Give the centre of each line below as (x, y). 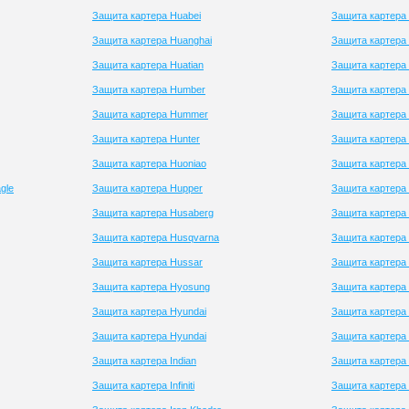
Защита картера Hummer (150, 114)
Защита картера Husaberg (153, 213)
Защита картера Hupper (147, 188)
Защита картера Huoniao (149, 163)
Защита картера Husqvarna (156, 237)
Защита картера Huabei (147, 16)
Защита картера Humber (149, 89)
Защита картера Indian (144, 361)
